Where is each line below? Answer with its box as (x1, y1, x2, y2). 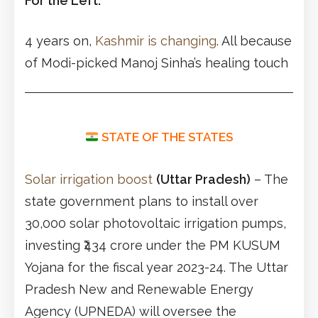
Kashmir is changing (95, 33, 216, 48)
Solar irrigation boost (25, 171, 153, 187)
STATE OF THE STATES (102, 129, 234, 144)
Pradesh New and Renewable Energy (25, 281, 253, 297)
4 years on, (25, 33, 95, 48)
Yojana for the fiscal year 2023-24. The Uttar (25, 259, 288, 275)
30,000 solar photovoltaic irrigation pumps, (25, 215, 286, 231)
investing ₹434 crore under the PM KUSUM (25, 237, 280, 253)
